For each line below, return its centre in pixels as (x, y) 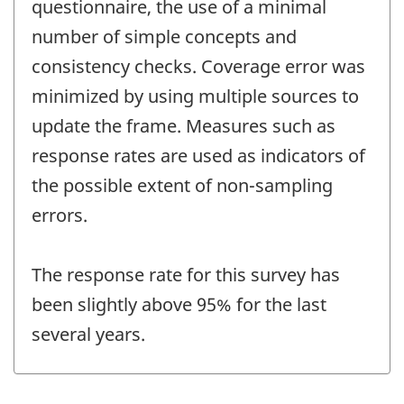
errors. (60, 216)
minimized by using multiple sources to (195, 96)
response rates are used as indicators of (198, 156)
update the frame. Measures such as (184, 126)
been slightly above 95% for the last (179, 305)
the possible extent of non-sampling (182, 186)
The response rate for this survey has (186, 275)
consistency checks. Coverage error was (198, 67)
